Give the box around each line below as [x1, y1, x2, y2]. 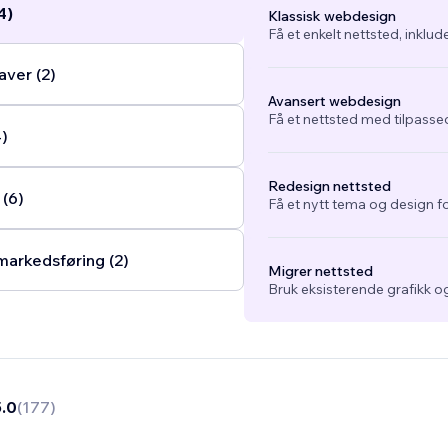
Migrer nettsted [267, 262, 373, 281]
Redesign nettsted [267, 177, 391, 196]
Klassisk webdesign [267, 7, 396, 26]
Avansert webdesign [267, 92, 401, 111]
